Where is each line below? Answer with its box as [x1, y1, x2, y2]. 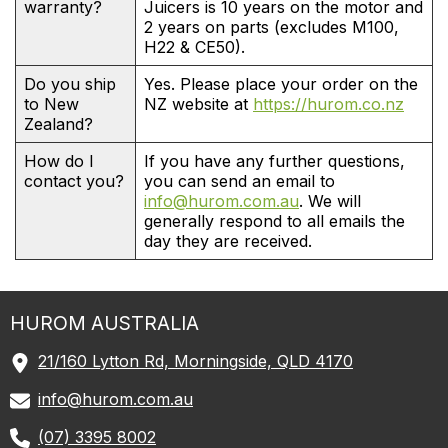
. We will [299, 191, 361, 212]
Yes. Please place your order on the [144, 74, 418, 95]
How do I [24, 151, 94, 172]
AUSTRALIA [91, 311, 199, 336]
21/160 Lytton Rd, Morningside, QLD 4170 [38, 351, 353, 372]
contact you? [24, 171, 124, 192]
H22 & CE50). [144, 37, 245, 58]
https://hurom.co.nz [253, 94, 404, 115]
